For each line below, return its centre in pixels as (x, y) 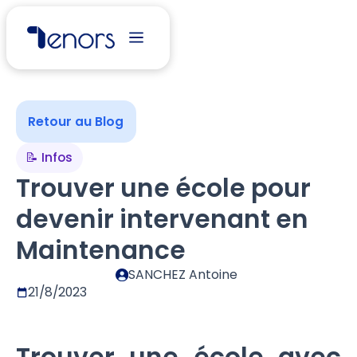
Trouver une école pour (163, 188)
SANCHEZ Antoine (182, 275)
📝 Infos (49, 158)
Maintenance (100, 251)
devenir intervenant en (162, 220)
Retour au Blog (76, 121)
